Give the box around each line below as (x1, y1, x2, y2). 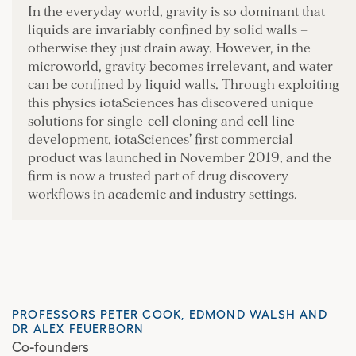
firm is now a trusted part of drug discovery (28, 168, 288, 184)
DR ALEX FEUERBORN (12, 321, 145, 335)
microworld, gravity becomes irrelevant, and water (28, 59, 333, 74)
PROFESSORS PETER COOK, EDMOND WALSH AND (12, 307, 327, 321)
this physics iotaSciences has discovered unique (28, 95, 314, 110)
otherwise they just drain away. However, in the (28, 41, 311, 56)
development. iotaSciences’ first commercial (28, 132, 293, 147)
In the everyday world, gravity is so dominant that (28, 4, 325, 19)
